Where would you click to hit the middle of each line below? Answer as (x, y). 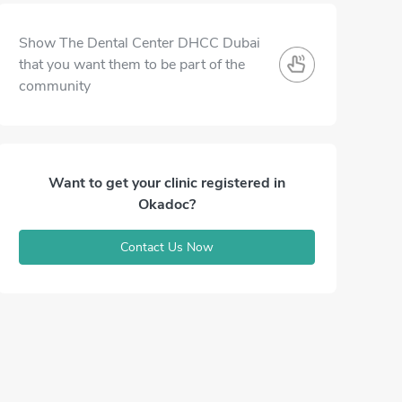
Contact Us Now (166, 247)
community (55, 86)
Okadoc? (166, 205)
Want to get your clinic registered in (166, 183)
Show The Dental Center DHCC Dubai (140, 43)
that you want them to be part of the (132, 65)
